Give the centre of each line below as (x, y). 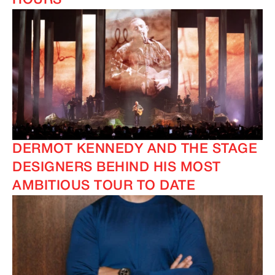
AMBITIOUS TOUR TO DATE (104, 186)
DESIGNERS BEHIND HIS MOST (117, 168)
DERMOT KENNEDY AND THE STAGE (135, 149)
